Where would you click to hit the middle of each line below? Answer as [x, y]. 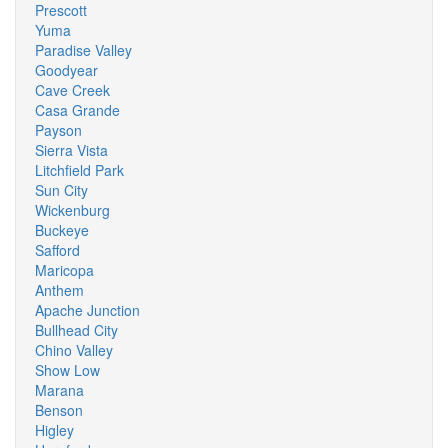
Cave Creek [72, 90]
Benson [59, 410]
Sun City [61, 190]
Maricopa [64, 270]
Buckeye [62, 230]
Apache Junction [87, 310]
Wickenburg [72, 210]
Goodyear [66, 70]
